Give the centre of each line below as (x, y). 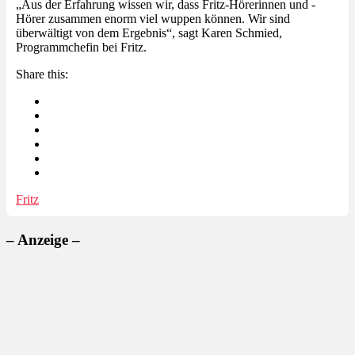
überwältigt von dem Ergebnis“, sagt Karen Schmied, (149, 32)
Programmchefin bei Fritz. (81, 47)
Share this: (42, 74)
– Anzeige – (43, 239)
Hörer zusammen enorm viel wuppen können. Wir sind (153, 18)
